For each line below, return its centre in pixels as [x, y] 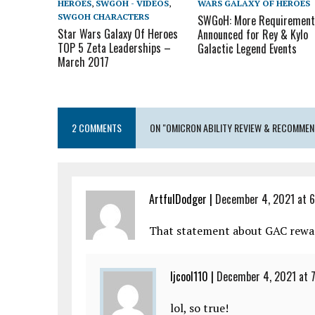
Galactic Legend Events [247, 48]
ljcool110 [189, 276]
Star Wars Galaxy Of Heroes [118, 33]
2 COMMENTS [97, 127]
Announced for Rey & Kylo [253, 34]
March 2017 [83, 62]
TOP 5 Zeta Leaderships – [114, 47]
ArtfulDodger [178, 199]
